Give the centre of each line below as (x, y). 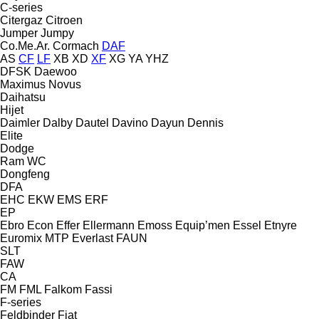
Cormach (76, 46)
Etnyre (281, 225)
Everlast (93, 238)
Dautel (92, 122)
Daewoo (56, 71)
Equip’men (203, 225)
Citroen (64, 20)
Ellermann (109, 225)
